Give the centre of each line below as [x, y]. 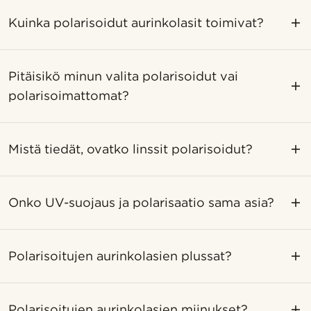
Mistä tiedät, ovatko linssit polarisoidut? [131, 149]
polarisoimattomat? [69, 95]
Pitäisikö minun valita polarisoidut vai [124, 76]
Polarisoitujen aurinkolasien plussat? [120, 255]
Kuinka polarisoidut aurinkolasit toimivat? [136, 22]
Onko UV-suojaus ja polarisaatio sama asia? [141, 202]
